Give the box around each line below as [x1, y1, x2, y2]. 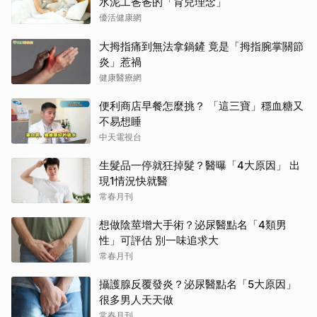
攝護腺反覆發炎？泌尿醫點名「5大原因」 [99, 277, 296, 291]
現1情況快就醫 [99, 173, 168, 188]
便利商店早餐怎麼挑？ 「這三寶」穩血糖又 [99, 98, 304, 113]
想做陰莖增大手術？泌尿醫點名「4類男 [99, 217, 287, 231]
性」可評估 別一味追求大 [99, 233, 219, 247]
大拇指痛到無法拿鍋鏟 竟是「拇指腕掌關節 [99, 39, 304, 53]
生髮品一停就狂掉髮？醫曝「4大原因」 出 [99, 158, 300, 172]
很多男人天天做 [99, 292, 173, 306]
